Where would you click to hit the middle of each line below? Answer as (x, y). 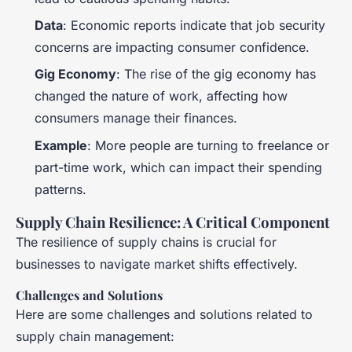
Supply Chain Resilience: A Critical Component (173, 222)
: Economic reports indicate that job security (194, 26)
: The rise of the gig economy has (216, 74)
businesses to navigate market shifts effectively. (157, 264)
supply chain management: (95, 336)
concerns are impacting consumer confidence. (172, 48)
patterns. (60, 189)
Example (61, 145)
